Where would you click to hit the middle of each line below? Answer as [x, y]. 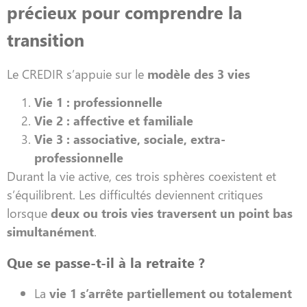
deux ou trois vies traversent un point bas [172, 213]
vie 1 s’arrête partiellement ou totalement [171, 293]
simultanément [50, 232]
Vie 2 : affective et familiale [114, 121]
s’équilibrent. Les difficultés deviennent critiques [135, 195]
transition [46, 40]
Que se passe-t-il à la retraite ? [106, 261]
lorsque [29, 213]
